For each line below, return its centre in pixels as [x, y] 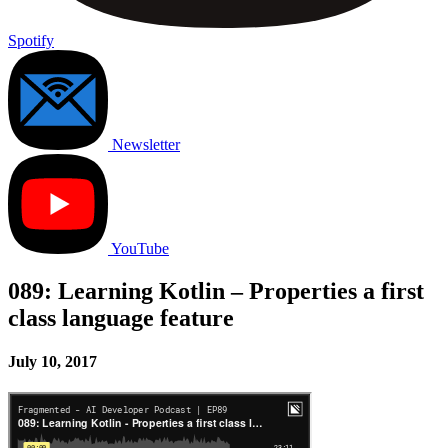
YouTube [140, 248]
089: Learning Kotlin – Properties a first [216, 290]
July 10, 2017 [52, 362]
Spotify [31, 40]
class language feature [121, 317]
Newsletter [146, 144]
